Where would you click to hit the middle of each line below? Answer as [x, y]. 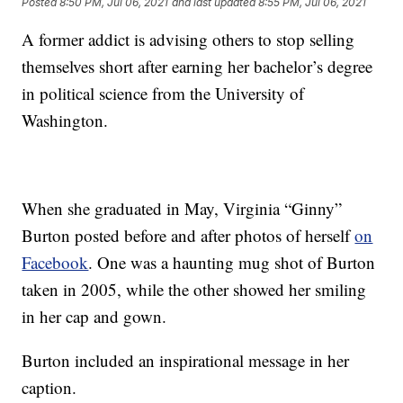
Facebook [55, 263]
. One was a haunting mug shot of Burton [232, 263]
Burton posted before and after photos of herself [188, 236]
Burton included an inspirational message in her [186, 361]
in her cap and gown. [94, 317]
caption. [49, 388]
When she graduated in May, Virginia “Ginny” [182, 209]
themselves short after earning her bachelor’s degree [197, 67]
